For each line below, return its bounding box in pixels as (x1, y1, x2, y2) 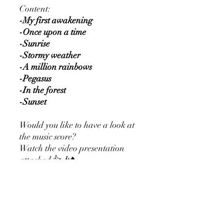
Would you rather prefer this (19, 178, 122, 188)
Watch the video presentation (19, 143, 124, 154)
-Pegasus (19, 73, 51, 84)
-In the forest (19, 85, 66, 95)
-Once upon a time (19, 27, 86, 37)
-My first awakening (19, 15, 93, 26)
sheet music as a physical (19, 189, 107, 200)
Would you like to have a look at (19, 120, 135, 130)
